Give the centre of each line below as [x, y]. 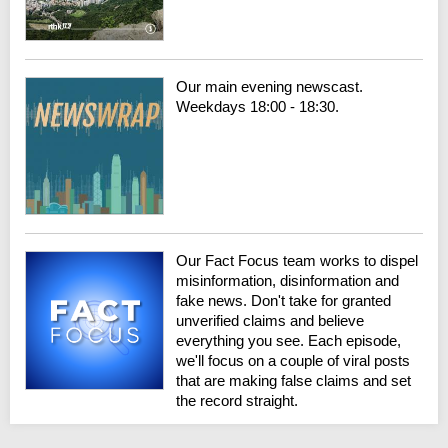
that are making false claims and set [294, 381]
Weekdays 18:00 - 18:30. [258, 106]
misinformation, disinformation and [288, 281]
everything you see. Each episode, [289, 341]
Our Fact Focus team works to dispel [297, 261]
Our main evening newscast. [270, 86]
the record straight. [237, 401]
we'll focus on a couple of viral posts [293, 361]
